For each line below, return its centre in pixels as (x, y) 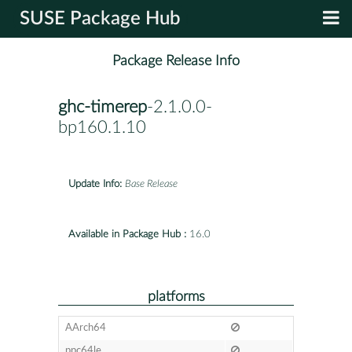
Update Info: (95, 184)
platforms (176, 296)
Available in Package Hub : (127, 234)
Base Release (151, 184)
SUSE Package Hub (100, 19)
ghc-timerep (103, 107)
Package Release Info (176, 61)
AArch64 (85, 328)
